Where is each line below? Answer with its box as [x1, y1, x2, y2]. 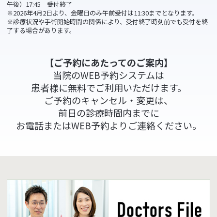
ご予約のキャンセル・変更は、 [44, 93, 173, 108]
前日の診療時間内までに [58, 106, 159, 120]
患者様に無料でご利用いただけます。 [31, 81, 186, 95]
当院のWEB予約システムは [53, 68, 164, 82]
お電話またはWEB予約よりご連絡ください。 [15, 119, 201, 133]
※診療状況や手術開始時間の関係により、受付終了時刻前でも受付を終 [7, 17, 208, 27]
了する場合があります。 [7, 26, 76, 35]
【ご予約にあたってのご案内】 [44, 56, 173, 70]
